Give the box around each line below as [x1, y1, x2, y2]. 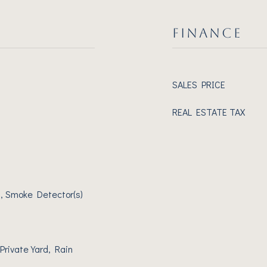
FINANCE [172, 26, 242, 41]
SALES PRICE [172, 78, 225, 91]
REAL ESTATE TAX [172, 105, 245, 118]
